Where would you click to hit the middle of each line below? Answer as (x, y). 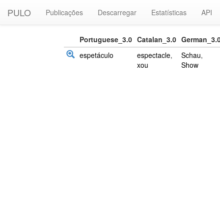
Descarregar (117, 12)
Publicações (64, 12)
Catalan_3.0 (157, 39)
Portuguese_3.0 (106, 39)
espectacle (154, 55)
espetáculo (96, 55)
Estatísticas (169, 12)
